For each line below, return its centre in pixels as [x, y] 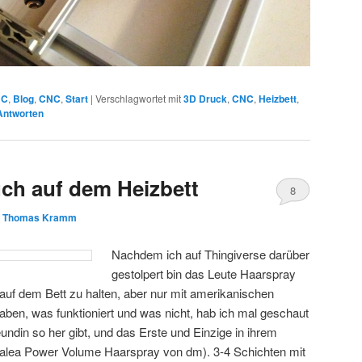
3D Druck [205, 98]
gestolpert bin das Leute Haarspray [204, 273]
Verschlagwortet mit [138, 98]
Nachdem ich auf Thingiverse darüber [211, 254]
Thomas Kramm [40, 218]
